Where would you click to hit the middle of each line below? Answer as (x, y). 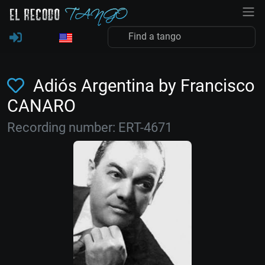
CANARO (41, 106)
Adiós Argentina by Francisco (142, 86)
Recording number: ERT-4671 (90, 127)
